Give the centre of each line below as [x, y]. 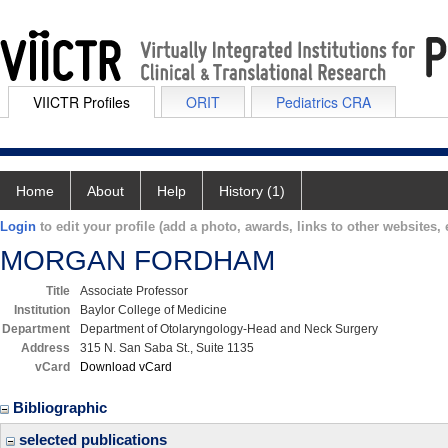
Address [45, 348]
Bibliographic [62, 407]
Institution [42, 310]
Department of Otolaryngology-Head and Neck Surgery [229, 329]
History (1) [252, 191]
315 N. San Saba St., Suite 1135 [167, 348]
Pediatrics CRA [323, 102]
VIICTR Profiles [81, 102]
